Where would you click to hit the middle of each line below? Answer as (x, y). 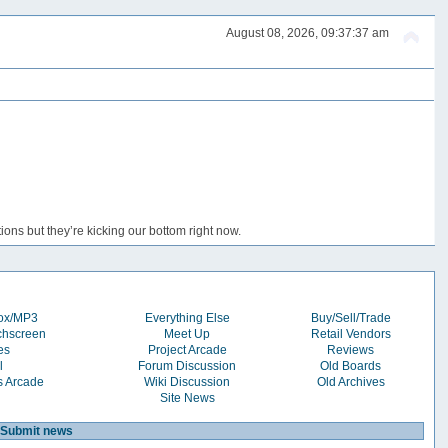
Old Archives (350, 381)
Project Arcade (187, 349)
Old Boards (351, 365)
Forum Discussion (187, 365)
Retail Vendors (350, 333)
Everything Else (187, 317)
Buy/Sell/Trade (350, 317)
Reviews (351, 349)
